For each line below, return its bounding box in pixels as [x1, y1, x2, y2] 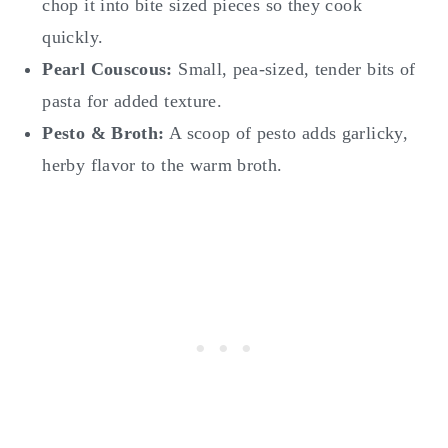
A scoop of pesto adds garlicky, [164, 122, 408, 143]
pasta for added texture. [42, 90, 223, 111]
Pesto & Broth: [42, 122, 165, 143]
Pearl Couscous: [42, 58, 173, 79]
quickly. [42, 26, 104, 47]
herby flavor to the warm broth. [42, 154, 283, 175]
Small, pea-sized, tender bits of [172, 58, 416, 79]
